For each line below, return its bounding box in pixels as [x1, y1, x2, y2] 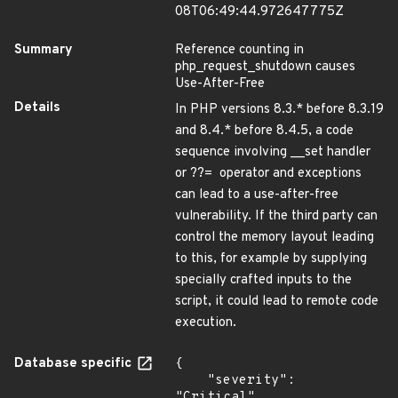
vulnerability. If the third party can [175, 208, 378, 225]
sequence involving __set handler [175, 144, 370, 161]
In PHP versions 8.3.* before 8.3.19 [175, 101, 384, 118]
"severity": [175, 372, 207, 389]
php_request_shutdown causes [175, 59, 355, 76]
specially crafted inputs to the [175, 272, 352, 289]
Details [14, 99, 60, 116]
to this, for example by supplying [175, 251, 367, 267]
